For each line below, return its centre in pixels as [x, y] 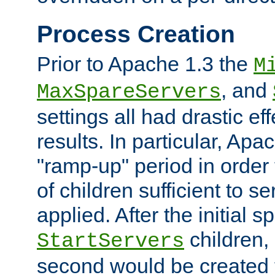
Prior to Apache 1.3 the [145, 64]
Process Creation [136, 34]
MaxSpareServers [129, 92]
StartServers [110, 242]
